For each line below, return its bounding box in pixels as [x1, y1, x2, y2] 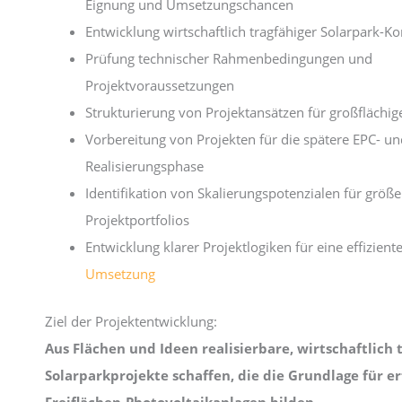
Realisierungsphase [85, 157, 204, 175]
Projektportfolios [85, 211, 189, 229]
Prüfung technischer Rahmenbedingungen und [85, 49, 372, 67]
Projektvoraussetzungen [85, 76, 234, 94]
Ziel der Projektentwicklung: [45, 311, 217, 330]
